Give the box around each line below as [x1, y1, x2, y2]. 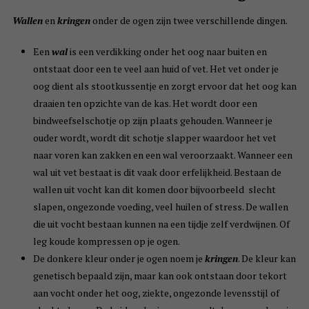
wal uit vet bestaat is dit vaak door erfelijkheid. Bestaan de [32, 166, 281, 179]
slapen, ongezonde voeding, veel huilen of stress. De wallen [32, 200, 288, 214]
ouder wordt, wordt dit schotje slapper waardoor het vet [32, 131, 277, 145]
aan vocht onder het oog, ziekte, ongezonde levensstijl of [32, 286, 279, 300]
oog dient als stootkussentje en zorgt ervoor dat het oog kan [32, 79, 297, 93]
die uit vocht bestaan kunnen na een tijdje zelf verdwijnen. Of [32, 217, 290, 231]
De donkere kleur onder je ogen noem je [32, 252, 205, 266]
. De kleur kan [237, 252, 296, 266]
